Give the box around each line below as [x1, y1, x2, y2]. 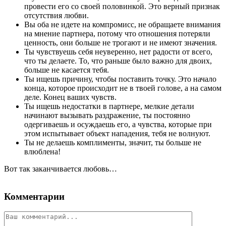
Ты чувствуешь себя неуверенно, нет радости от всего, [24, 47, 212, 56]
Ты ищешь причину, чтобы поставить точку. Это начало [24, 74, 216, 83]
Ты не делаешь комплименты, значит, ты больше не [24, 138, 201, 147]
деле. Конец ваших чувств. [24, 92, 117, 101]
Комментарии [4, 191, 65, 202]
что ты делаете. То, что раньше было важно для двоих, [24, 56, 212, 65]
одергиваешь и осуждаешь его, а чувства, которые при [24, 120, 212, 129]
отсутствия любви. [24, 11, 89, 20]
